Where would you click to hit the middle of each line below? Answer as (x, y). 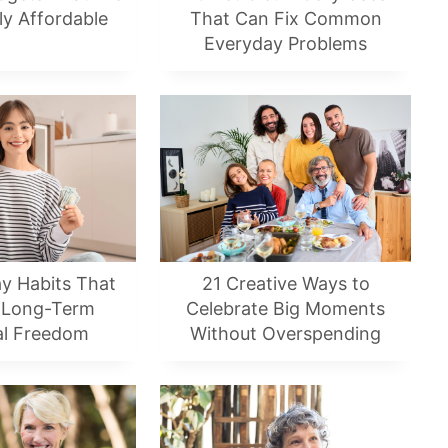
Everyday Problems (285, 43)
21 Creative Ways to (285, 284)
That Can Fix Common (285, 18)
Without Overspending (285, 334)
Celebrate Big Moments (285, 309)
